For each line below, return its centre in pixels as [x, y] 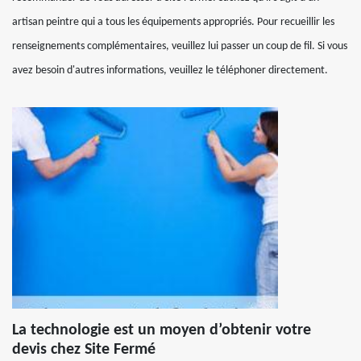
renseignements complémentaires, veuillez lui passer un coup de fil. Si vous [180, 46]
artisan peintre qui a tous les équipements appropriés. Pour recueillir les [173, 22]
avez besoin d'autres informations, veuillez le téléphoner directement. [170, 70]
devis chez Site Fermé [84, 349]
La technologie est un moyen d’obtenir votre [162, 330]
